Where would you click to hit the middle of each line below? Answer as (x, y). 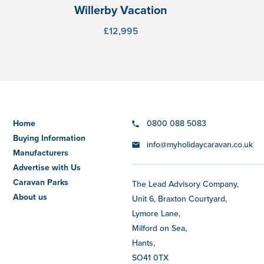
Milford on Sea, (159, 228)
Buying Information (49, 138)
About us (30, 197)
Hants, (143, 242)
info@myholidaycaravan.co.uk (199, 144)
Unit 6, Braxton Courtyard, (179, 198)
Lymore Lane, (156, 213)
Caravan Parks (41, 182)
